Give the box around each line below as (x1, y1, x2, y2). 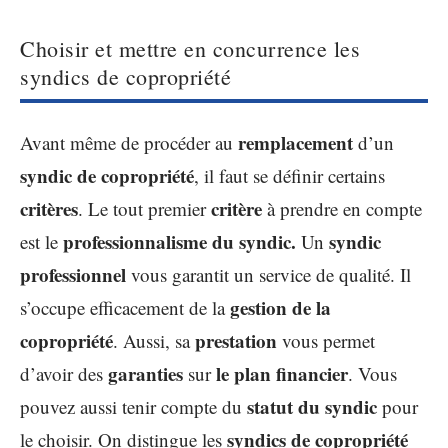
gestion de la (230, 293, 331, 321)
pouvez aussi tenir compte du (20, 393, 247, 419)
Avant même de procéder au (20, 129, 238, 155)
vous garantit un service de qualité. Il (131, 261, 411, 287)
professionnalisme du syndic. (63, 227, 296, 255)
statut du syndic (247, 392, 382, 420)
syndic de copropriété (20, 161, 194, 189)
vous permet (277, 327, 375, 353)
